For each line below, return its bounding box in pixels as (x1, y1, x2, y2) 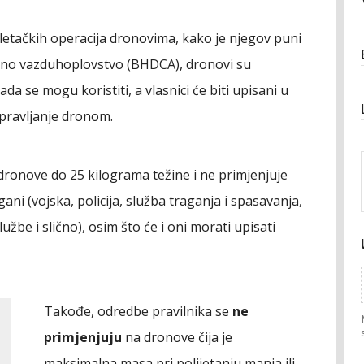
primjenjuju (44, 328, 122, 346)
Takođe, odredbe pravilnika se (44, 302, 232, 320)
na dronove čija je (122, 328, 232, 346)
